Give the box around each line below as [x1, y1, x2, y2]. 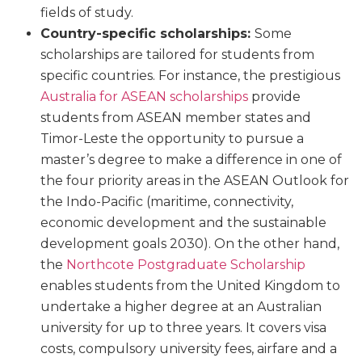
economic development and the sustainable [40, 214, 326, 230]
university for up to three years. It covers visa [40, 319, 326, 335]
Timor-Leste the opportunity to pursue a [40, 130, 304, 146]
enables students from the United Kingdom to [40, 277, 340, 293]
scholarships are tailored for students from [40, 46, 314, 62]
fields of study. [40, 4, 133, 20]
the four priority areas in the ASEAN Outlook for [40, 172, 349, 188]
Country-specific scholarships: [40, 25, 255, 41]
